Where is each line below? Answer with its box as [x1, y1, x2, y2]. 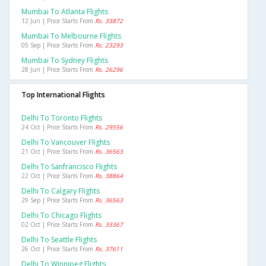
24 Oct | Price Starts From [21, 122, 95, 131]
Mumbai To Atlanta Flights [21, 6, 108, 17]
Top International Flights [21, 89, 105, 100]
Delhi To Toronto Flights [21, 112, 102, 123]
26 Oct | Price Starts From [21, 244, 95, 253]
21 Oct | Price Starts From [21, 147, 95, 156]
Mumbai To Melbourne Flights [21, 30, 121, 41]
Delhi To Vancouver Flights [21, 137, 110, 147]
